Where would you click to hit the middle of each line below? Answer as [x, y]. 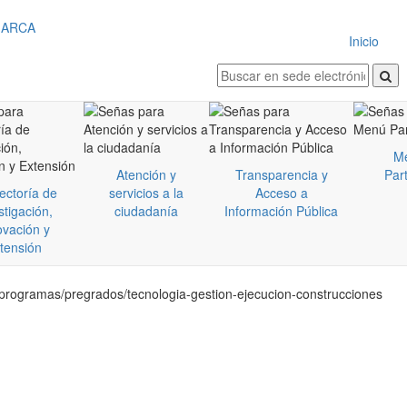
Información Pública [281, 211]
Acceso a [281, 193]
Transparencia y [281, 174]
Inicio [364, 41]
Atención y [146, 174]
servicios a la [146, 193]
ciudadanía [146, 211]
